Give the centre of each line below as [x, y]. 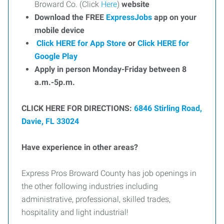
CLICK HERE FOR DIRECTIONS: [78, 108]
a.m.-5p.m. [55, 82]
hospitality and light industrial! [75, 212]
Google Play [56, 56]
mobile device [85, 30]
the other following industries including [90, 186]
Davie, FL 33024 [50, 121]
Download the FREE [70, 17]
